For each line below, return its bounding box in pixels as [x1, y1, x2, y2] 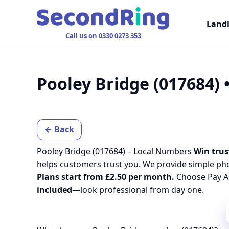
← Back [44, 124, 74, 135]
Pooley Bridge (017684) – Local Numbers [37, 146, 194, 157]
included [37, 184, 72, 195]
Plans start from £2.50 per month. [37, 171, 174, 182]
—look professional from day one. [72, 184, 204, 195]
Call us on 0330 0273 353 [65, 31, 141, 40]
